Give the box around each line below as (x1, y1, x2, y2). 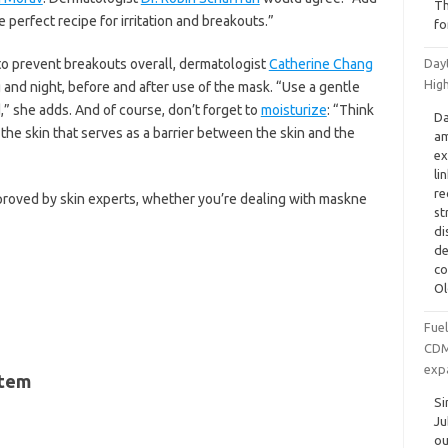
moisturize (260, 102, 327, 118)
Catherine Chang (268, 56, 373, 72)
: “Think (326, 102, 374, 118)
